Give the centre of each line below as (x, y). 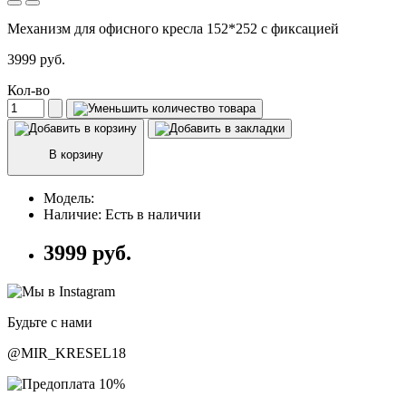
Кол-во (29, 90)
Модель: (69, 198)
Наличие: (74, 215)
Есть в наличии (153, 215)
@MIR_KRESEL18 (67, 353)
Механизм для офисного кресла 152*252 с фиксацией (173, 28)
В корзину (76, 154)
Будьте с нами (50, 322)
